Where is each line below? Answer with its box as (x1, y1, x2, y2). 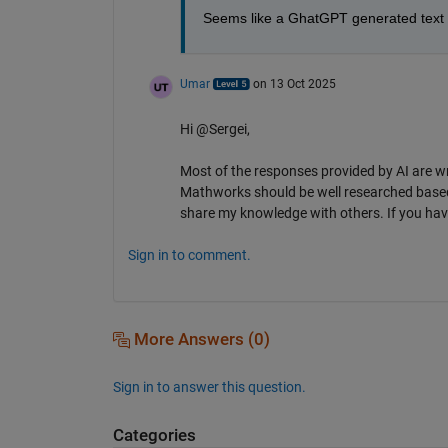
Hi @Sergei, (179, 120, 250, 137)
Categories (112, 425, 196, 445)
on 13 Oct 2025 (252, 76, 336, 91)
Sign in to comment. (127, 246, 251, 263)
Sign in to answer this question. (112, 378, 306, 395)
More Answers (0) (129, 329, 270, 349)
